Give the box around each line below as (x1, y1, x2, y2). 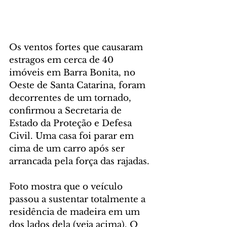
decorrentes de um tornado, (9, 92, 134, 103)
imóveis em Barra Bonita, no (9, 67, 138, 78)
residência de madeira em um (9, 206, 142, 217)
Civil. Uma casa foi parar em (9, 130, 136, 141)
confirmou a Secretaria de (9, 105, 124, 116)
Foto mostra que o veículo (9, 181, 125, 192)
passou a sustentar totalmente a (9, 194, 148, 205)
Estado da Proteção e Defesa (9, 118, 134, 129)
